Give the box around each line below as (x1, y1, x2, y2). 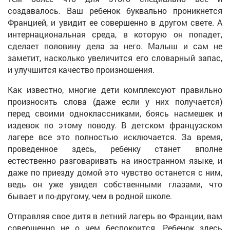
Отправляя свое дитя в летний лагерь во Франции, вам (8, 210, 222, 221)
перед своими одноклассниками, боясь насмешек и (8, 107, 222, 119)
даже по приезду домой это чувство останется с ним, (8, 166, 222, 178)
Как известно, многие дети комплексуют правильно (8, 84, 222, 95)
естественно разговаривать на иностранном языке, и (8, 155, 222, 166)
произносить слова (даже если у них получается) (8, 95, 222, 107)
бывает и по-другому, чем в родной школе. (8, 190, 172, 201)
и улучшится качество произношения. (8, 64, 155, 75)
